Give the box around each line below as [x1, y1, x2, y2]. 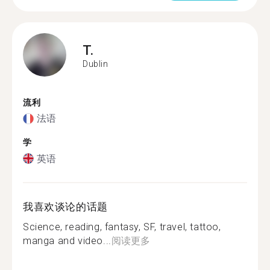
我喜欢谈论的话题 [23, 200, 108, 213]
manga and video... [23, 234, 111, 246]
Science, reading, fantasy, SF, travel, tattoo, [23, 221, 221, 233]
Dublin [83, 59, 108, 69]
